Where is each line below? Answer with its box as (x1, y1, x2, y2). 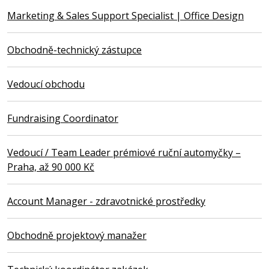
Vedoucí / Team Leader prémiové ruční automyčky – (7, 145, 241, 159)
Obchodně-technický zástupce (7, 43, 142, 56)
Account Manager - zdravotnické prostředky (7, 194, 205, 208)
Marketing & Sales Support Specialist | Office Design (7, 8, 244, 22)
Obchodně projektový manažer (7, 228, 147, 242)
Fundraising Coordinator (7, 111, 118, 125)
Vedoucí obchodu (7, 77, 85, 91)
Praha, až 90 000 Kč (7, 160, 94, 174)
